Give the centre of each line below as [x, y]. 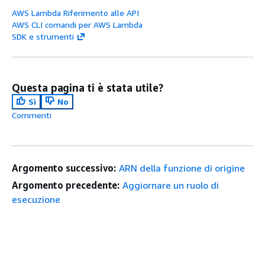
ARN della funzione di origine [182, 168]
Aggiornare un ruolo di [171, 185]
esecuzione [36, 199]
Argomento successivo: [64, 168]
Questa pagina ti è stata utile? [88, 88]
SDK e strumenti [43, 36]
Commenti [32, 115]
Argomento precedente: [66, 185]
